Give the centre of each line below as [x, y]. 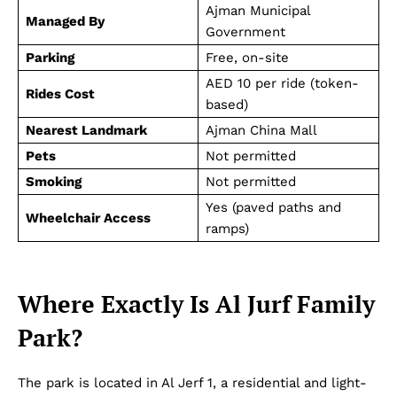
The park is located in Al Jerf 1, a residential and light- [192, 382]
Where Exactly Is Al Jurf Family [196, 304]
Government [245, 31]
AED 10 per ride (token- [282, 83]
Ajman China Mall [261, 130]
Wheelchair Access [88, 218]
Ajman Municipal [258, 10]
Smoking [54, 181]
